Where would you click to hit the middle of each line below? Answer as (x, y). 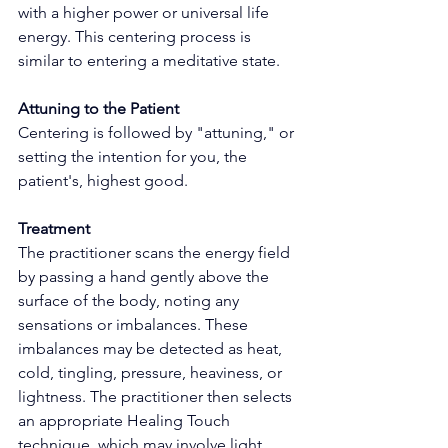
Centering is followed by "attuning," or (158, 132)
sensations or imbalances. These (135, 324)
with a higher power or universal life (145, 12)
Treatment (54, 228)
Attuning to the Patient (98, 108)
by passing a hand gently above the (145, 276)
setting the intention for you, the (134, 156)
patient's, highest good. (103, 180)
